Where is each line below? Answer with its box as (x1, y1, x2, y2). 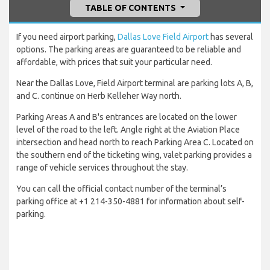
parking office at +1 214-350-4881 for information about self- (16, 196, 245, 207)
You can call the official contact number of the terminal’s (16, 184, 227, 194)
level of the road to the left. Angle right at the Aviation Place (16, 125, 240, 135)
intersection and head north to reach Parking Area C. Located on (16, 137, 254, 148)
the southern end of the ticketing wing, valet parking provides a (16, 150, 252, 160)
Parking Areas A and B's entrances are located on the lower (16, 112, 237, 122)
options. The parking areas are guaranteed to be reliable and (16, 45, 241, 55)
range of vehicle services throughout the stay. (16, 163, 188, 173)
